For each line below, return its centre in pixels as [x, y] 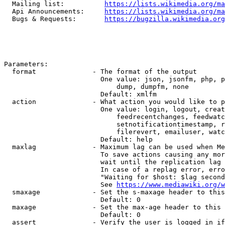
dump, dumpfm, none [96, 87]
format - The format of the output [100, 72]
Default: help [78, 139]
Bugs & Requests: [54, 19]
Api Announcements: [54, 11]
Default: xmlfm [80, 94]
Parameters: [26, 64]
